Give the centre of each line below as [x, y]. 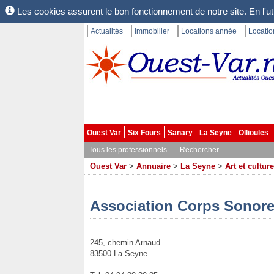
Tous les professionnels [128, 150]
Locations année [209, 31]
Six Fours [144, 133]
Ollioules [254, 133]
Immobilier [152, 31]
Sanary [180, 133]
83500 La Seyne [119, 254]
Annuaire [154, 166]
